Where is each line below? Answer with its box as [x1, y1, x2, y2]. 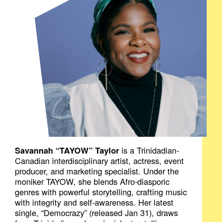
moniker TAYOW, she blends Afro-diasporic [15, 175, 170, 187]
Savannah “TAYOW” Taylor [15, 144, 119, 156]
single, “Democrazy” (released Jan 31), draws [15, 206, 178, 219]
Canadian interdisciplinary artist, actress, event [15, 154, 184, 166]
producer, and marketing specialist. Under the [15, 165, 179, 177]
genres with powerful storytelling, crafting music [15, 185, 187, 198]
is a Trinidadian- [119, 144, 179, 156]
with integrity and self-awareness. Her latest [15, 196, 174, 208]
